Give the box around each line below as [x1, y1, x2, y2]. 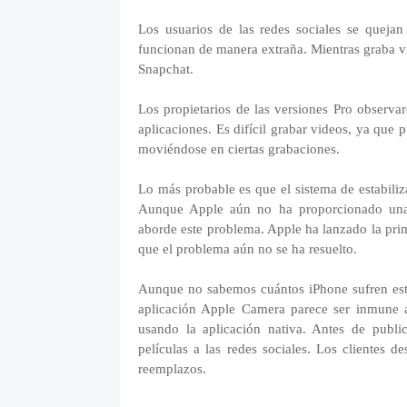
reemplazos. [138, 362, 206, 376]
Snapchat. [138, 62, 194, 76]
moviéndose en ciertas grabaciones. [138, 142, 343, 156]
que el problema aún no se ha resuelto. [138, 242, 357, 256]
